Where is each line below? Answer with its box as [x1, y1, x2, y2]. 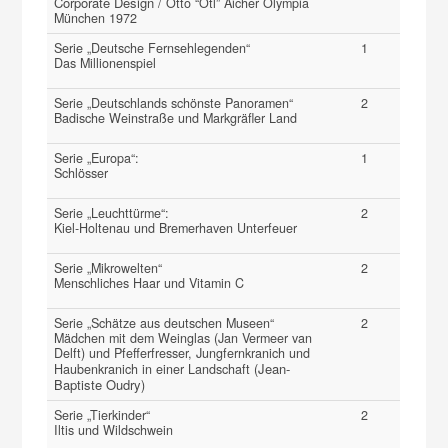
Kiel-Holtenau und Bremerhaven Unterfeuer [54, 218, 298, 237]
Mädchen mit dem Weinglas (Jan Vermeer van [54, 328, 313, 347]
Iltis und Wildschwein [54, 420, 174, 439]
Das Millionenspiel [54, 53, 157, 72]
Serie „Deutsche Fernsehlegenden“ [54, 38, 251, 57]
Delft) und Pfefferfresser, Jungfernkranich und [54, 343, 311, 362]
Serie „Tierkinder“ [54, 405, 151, 424]
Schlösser [54, 163, 109, 182]
